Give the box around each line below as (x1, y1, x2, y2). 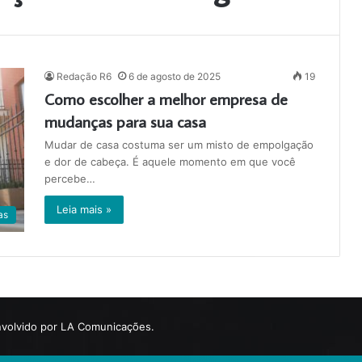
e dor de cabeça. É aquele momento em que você (44, 155, 296, 168)
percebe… (44, 172, 95, 185)
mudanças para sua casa (44, 111, 206, 132)
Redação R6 (57, 70, 112, 82)
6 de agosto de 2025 (128, 70, 221, 82)
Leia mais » (57, 203, 112, 216)
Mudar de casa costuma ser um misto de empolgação (44, 138, 314, 151)
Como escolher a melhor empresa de (44, 88, 288, 109)
